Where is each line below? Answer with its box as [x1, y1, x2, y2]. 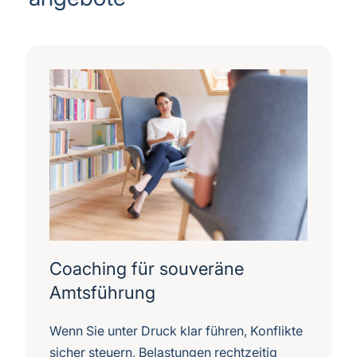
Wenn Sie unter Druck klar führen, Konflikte [49, 323, 304, 339]
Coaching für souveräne [49, 258, 245, 280]
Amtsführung [49, 282, 156, 304]
